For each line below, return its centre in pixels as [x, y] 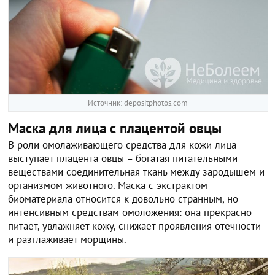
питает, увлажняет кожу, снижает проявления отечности [135, 226]
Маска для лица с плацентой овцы [115, 128]
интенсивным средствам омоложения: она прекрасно [130, 213]
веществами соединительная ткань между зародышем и [137, 172]
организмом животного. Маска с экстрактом [108, 186]
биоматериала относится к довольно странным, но [123, 199]
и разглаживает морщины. [68, 240]
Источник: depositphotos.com [138, 103]
